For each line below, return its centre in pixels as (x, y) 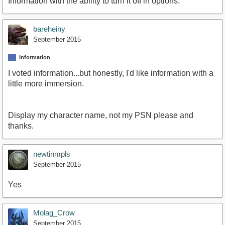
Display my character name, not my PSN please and (101, 116)
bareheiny (49, 29)
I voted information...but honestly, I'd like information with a (111, 73)
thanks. (21, 126)
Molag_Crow (54, 213)
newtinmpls (52, 154)
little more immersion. (46, 84)
